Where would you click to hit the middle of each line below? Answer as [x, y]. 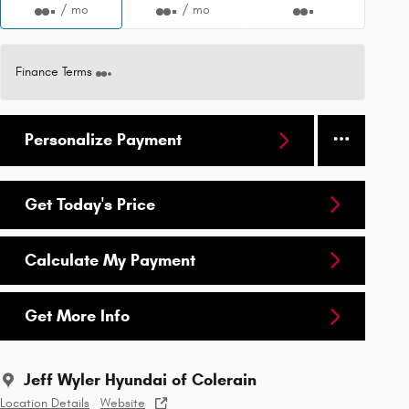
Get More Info [77, 316]
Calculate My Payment [110, 260]
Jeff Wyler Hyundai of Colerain [140, 380]
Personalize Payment [103, 140]
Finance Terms [54, 72]
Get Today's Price [90, 204]
